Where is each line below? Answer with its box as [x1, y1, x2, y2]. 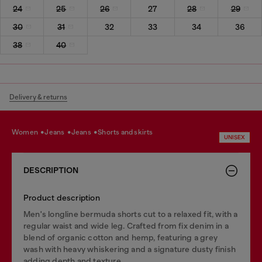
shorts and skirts [102, 128, 153, 136]
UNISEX [224, 133, 245, 140]
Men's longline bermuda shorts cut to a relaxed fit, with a [23, 209, 238, 219]
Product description [23, 192, 100, 202]
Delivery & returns [9, 92, 67, 101]
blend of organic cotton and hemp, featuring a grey [23, 232, 218, 242]
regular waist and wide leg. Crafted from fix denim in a [23, 220, 229, 230]
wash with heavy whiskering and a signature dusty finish [23, 244, 236, 254]
